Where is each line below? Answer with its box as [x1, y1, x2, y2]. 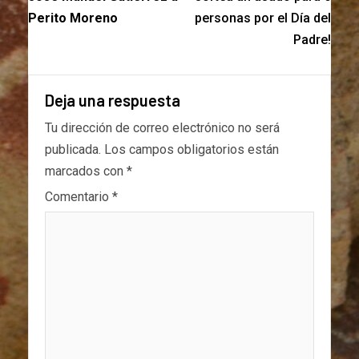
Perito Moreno [28, 10, 118, 26]
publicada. [45, 142, 101, 158]
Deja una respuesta [45, 91, 180, 111]
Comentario [45, 189, 112, 205]
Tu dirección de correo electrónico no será [45, 120, 280, 136]
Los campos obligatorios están [104, 142, 279, 158]
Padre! [293, 32, 331, 48]
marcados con [45, 163, 127, 179]
